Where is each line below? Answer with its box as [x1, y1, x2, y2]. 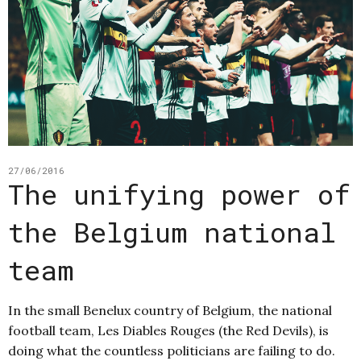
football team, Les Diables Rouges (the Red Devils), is [8, 322, 329, 338]
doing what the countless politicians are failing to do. [8, 342, 335, 359]
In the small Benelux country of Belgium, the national [8, 301, 332, 318]
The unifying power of [8, 175, 351, 212]
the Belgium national [8, 213, 336, 250]
